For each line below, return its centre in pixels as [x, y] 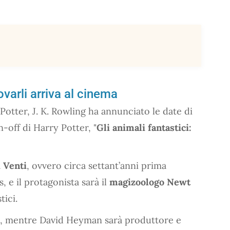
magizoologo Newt [150, 182]
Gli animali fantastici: [144, 127]
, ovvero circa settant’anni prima [97, 165]
